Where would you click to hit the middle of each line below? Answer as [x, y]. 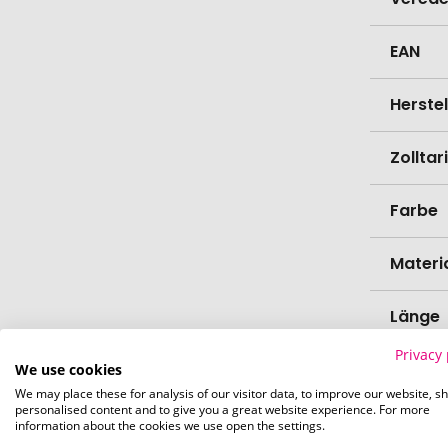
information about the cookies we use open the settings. [170, 425]
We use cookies [68, 369]
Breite [413, 370]
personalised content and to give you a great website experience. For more [222, 409]
